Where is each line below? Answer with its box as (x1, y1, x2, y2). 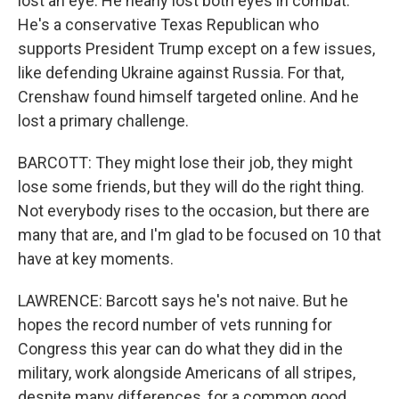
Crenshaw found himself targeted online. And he (18, 87, 359, 106)
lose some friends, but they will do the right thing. (18, 177, 364, 196)
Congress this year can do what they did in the (18, 339, 343, 358)
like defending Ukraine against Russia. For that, (18, 63, 344, 82)
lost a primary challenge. (18, 111, 189, 130)
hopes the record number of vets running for (18, 315, 332, 334)
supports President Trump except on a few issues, (18, 39, 375, 58)
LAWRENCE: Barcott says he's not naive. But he (18, 291, 348, 310)
